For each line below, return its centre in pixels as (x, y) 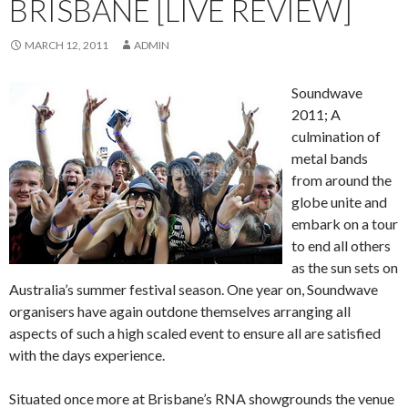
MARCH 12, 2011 (66, 45)
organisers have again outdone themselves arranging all (180, 311)
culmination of (336, 136)
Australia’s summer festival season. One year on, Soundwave (194, 289)
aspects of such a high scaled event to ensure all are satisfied (195, 332)
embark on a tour (345, 223)
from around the (342, 179)
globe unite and (339, 201)
